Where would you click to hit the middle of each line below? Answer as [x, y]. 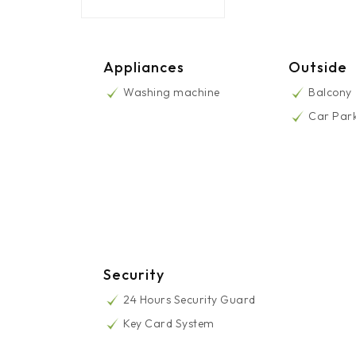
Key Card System [169, 324]
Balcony [330, 93]
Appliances [144, 68]
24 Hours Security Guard [190, 300]
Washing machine [172, 93]
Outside [318, 68]
